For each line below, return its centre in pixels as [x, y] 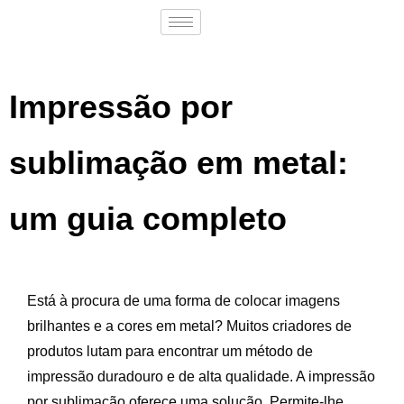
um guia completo [148, 219]
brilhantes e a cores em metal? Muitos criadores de [189, 326]
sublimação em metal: [179, 163]
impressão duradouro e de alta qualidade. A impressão [201, 376]
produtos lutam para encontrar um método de [170, 351]
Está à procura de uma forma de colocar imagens [184, 301]
